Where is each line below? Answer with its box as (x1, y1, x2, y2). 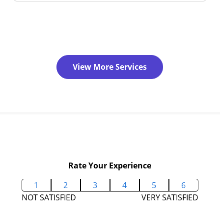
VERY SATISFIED (141, 192, 198, 203)
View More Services (73, 61, 147, 73)
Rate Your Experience (68, 160, 152, 171)
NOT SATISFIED (21, 192, 76, 203)
